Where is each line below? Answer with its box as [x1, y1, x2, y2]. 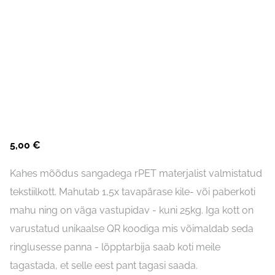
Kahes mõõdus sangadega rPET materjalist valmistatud [10, 168, 262, 179]
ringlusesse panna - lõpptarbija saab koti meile [10, 241, 220, 253]
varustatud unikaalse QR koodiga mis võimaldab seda [10, 223, 254, 234]
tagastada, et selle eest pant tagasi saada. [10, 260, 198, 271]
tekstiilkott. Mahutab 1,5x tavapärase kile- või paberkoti [10, 186, 255, 198]
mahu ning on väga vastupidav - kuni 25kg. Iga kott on [10, 204, 254, 216]
